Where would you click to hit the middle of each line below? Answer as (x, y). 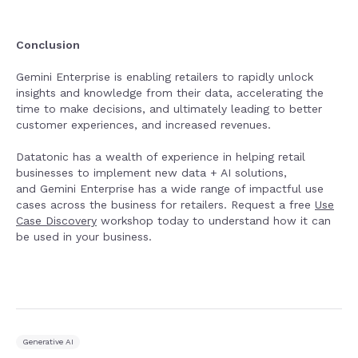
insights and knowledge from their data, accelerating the (170, 93)
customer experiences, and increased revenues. (145, 125)
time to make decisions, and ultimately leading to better (169, 109)
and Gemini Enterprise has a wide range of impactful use (170, 189)
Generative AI (48, 342)
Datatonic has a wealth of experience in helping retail (161, 157)
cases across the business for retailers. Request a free (165, 205)
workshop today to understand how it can (214, 221)
